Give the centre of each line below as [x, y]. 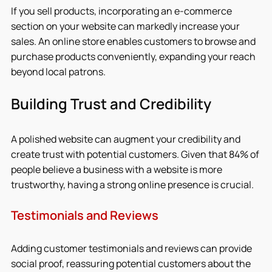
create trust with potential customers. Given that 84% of [136, 154]
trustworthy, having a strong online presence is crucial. [132, 184]
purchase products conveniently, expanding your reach [134, 56]
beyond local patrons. [58, 71]
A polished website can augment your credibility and [127, 139]
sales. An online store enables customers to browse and [134, 41]
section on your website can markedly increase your [126, 26]
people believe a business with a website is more [117, 169]
